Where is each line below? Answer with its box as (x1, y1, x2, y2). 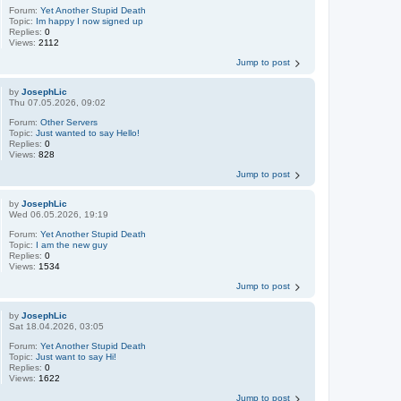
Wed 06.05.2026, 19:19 (9, 209, 109, 219)
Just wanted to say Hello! (36, 127, 141, 138)
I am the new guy (36, 239, 108, 250)
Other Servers (40, 116, 98, 127)
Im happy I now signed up (36, 15, 144, 26)
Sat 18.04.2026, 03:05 (9, 320, 105, 331)
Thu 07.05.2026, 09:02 (9, 97, 107, 107)
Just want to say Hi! (36, 351, 117, 362)
